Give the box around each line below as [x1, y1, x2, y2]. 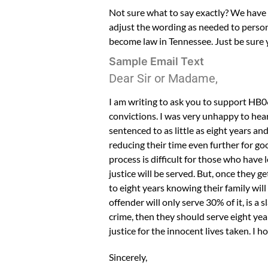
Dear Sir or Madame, [109, 71, 218, 86]
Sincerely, [109, 251, 147, 263]
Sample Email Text [109, 54, 204, 68]
